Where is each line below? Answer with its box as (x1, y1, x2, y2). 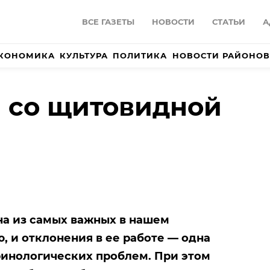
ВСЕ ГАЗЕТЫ (82, 17, 134, 27)
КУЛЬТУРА (60, 51, 108, 61)
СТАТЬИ (212, 17, 245, 27)
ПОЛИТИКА (113, 51, 168, 61)
